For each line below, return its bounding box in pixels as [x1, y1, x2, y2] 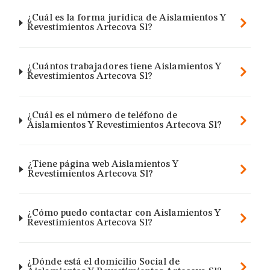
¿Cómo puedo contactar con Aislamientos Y [27, 209, 221, 218]
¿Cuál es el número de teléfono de [27, 111, 177, 121]
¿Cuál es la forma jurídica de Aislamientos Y [27, 13, 227, 23]
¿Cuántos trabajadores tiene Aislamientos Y [27, 62, 222, 72]
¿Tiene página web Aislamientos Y [28, 160, 179, 169]
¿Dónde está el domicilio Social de [27, 257, 180, 267]
